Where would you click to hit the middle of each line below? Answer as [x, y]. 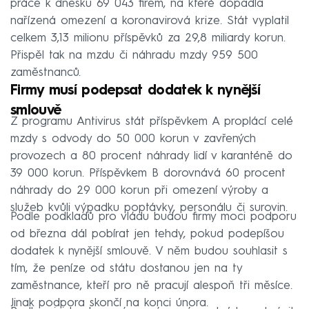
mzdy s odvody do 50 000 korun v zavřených [133, 139]
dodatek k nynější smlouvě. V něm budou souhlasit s [149, 251]
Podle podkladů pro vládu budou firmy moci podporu [153, 217]
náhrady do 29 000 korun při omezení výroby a [139, 190]
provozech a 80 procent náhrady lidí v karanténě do [151, 156]
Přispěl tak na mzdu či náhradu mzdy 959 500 [134, 55]
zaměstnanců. [46, 72]
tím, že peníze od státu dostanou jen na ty [126, 268]
